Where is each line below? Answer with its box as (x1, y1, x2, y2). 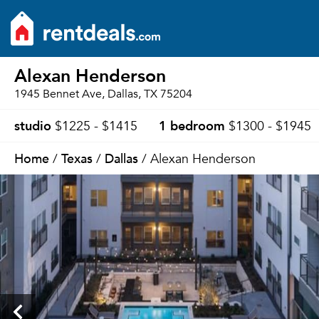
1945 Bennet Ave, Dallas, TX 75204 (14, 87, 192, 101)
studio (14, 114, 51, 136)
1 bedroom (159, 114, 225, 136)
